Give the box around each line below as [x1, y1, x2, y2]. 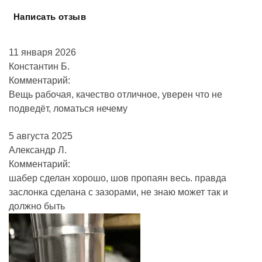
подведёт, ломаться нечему [9, 104, 127, 113]
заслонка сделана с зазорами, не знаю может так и [9, 187, 228, 197]
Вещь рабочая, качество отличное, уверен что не [9, 89, 222, 99]
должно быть [9, 201, 65, 211]
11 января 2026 [9, 47, 76, 57]
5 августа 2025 [9, 131, 73, 141]
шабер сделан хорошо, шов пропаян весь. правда [9, 173, 226, 183]
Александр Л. [9, 145, 67, 155]
